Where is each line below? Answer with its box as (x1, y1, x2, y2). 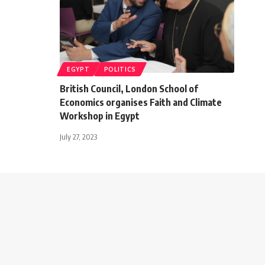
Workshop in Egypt (60, 109, 140, 122)
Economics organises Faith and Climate (60, 96, 222, 108)
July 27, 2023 (60, 131, 97, 141)
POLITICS (104, 65, 137, 73)
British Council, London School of (60, 82, 198, 95)
